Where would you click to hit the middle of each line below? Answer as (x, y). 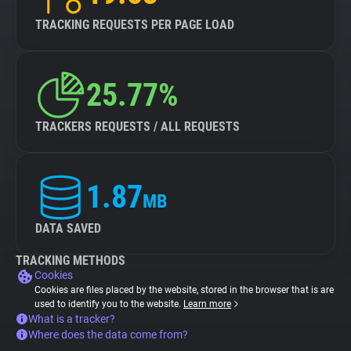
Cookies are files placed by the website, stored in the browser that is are (184, 290)
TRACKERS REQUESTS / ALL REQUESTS (138, 127)
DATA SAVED (68, 228)
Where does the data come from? (108, 335)
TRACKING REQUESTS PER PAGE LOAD (135, 25)
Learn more (207, 304)
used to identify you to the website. (109, 304)
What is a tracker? (72, 319)
